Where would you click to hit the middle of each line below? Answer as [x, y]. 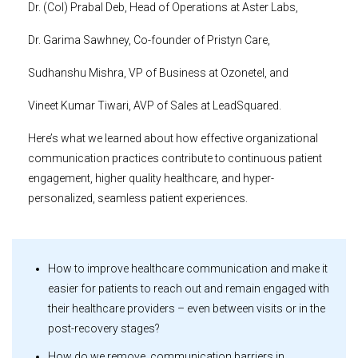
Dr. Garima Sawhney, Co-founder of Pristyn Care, [149, 40]
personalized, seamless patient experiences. [138, 199]
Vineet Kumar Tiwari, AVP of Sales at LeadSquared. [155, 106]
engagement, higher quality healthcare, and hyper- [151, 179]
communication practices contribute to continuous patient [175, 159]
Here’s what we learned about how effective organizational [173, 139]
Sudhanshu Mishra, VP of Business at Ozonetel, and [158, 73]
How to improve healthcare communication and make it [188, 269]
